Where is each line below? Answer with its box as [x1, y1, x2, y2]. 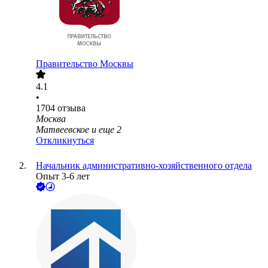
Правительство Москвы [36, 59, 133, 69]
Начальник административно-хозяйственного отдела [36, 160, 252, 171]
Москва [36, 114, 66, 124]
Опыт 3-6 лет [36, 171, 90, 182]
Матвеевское [36, 124, 89, 135]
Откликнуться [36, 135, 94, 146]
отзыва [57, 103, 86, 114]
